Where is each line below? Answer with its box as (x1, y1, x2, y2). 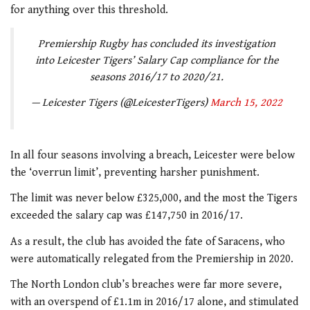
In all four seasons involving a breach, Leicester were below (10, 148, 295, 162)
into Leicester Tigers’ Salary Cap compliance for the (35, 54, 279, 68)
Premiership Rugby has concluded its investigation (38, 37, 275, 51)
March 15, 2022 (210, 95, 282, 109)
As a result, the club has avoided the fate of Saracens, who (10, 235, 285, 248)
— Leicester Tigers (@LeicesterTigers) (31, 95, 210, 109)
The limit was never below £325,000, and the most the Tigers (10, 192, 298, 206)
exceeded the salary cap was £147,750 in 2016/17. (10, 209, 243, 223)
